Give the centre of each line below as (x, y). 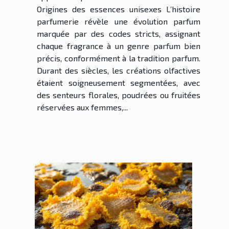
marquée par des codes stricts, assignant (119, 34)
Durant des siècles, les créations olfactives (119, 71)
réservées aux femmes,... (82, 107)
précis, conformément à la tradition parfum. (119, 58)
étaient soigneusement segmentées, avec (119, 83)
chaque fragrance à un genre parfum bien (119, 46)
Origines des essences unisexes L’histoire (119, 9)
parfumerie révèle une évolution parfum (119, 21)
